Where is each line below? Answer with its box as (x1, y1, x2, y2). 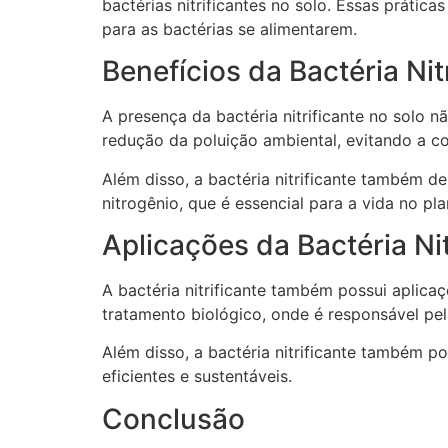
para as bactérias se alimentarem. (102, 18, 357, 39)
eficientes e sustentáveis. (102, 366, 292, 387)
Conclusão (102, 401, 245, 436)
